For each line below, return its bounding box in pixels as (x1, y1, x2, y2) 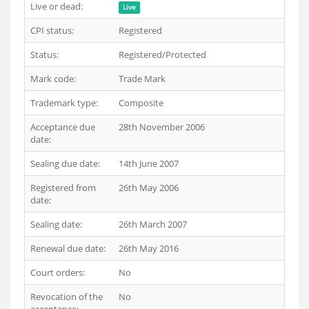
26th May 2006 (119, 181, 179, 194)
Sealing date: (30, 218, 82, 230)
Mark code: (30, 72, 76, 85)
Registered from (30, 181, 96, 194)
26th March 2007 (119, 218, 187, 230)
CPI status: (30, 24, 74, 37)
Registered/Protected (119, 48, 206, 61)
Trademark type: (30, 97, 98, 109)
